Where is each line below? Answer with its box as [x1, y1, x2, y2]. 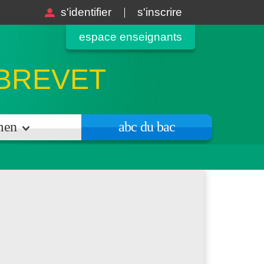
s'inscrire [137, 6, 182, 18]
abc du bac [118, 119, 176, 134]
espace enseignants [79, 31, 182, 43]
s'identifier [61, 6, 111, 18]
